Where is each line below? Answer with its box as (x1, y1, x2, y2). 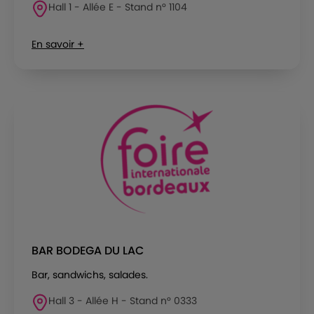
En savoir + (32, 36, 84, 51)
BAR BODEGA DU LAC (32, 242, 144, 259)
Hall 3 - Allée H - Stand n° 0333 (48, 293, 197, 308)
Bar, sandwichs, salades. (32, 267, 148, 282)
